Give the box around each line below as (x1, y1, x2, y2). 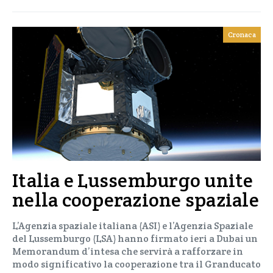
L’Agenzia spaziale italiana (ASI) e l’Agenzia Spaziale (12, 219, 253, 232)
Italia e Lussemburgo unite (12, 168, 253, 193)
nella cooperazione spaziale (12, 187, 259, 212)
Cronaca (228, 30, 256, 39)
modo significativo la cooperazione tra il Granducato (12, 258, 261, 271)
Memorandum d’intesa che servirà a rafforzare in (12, 245, 243, 258)
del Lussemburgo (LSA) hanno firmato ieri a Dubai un (12, 232, 258, 245)
